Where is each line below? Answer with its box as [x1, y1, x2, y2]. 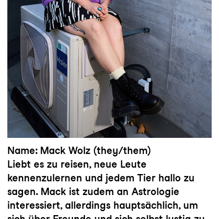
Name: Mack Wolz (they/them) [7, 144, 151, 156]
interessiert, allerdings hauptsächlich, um [7, 199, 198, 211]
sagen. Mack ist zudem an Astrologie [7, 185, 179, 197]
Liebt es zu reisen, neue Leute [7, 158, 147, 170]
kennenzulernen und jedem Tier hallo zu [7, 172, 195, 184]
